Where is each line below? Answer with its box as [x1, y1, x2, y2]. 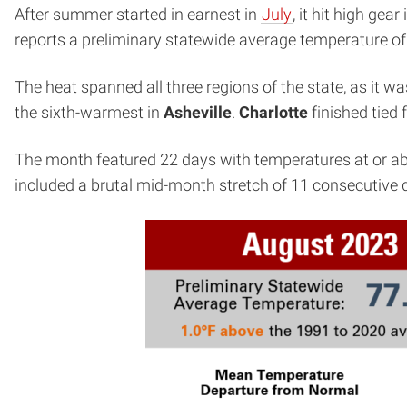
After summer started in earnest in [15, 5, 261, 24]
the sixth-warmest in [15, 103, 164, 122]
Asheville [164, 103, 232, 122]
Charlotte [239, 103, 308, 122]
